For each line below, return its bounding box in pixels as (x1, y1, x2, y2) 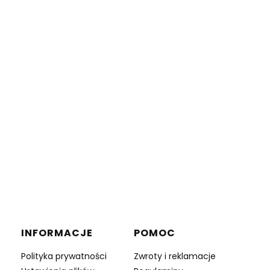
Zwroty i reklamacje (133, 250, 216, 262)
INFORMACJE (21, 225, 93, 240)
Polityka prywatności (21, 250, 107, 262)
